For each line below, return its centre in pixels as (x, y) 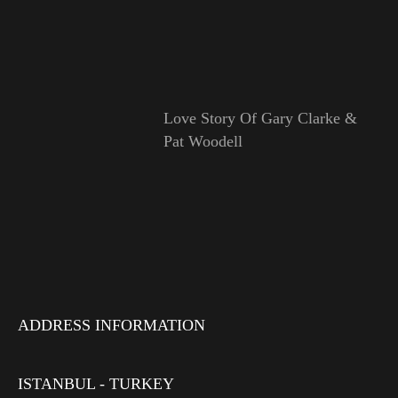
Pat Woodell (203, 141)
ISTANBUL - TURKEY (96, 384)
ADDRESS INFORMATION (111, 326)
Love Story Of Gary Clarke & (260, 118)
